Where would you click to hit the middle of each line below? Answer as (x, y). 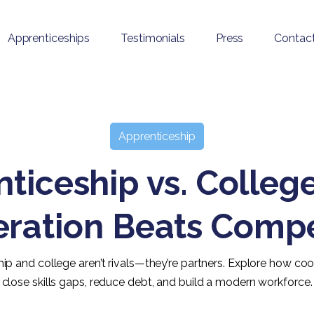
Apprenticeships (49, 38)
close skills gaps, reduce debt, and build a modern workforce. (157, 282)
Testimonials (153, 38)
